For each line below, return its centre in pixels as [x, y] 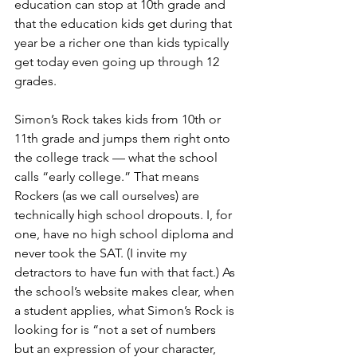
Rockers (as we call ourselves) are [108, 196]
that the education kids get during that [125, 24]
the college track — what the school [118, 158]
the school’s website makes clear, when [126, 292]
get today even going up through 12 [118, 62]
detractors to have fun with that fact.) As [126, 273]
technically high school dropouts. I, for [125, 215]
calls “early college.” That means [108, 177]
